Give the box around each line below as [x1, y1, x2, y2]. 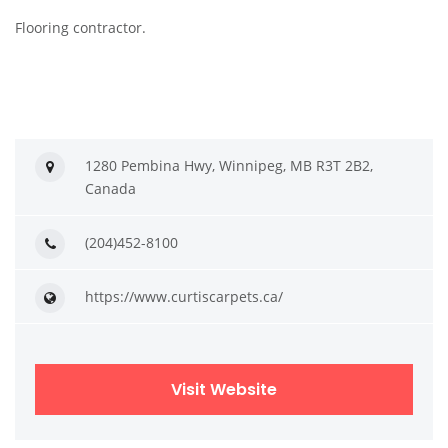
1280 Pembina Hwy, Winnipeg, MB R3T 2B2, [85, 156, 373, 176]
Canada [85, 179, 136, 199]
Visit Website [171, 378, 277, 402]
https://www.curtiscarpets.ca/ [85, 287, 283, 307]
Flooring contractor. [15, 18, 146, 38]
